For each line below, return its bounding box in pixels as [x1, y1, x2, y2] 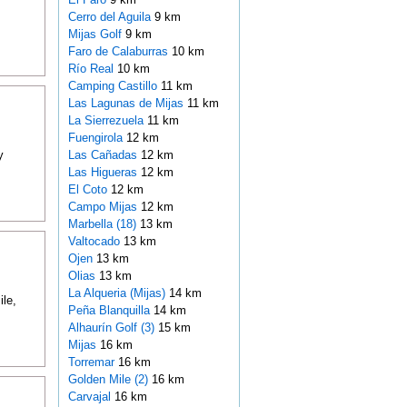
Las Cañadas [67, 148, 141, 163]
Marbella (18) [67, 217, 136, 232]
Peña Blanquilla [67, 303, 154, 318]
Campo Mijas [67, 200, 141, 214]
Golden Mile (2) [67, 372, 148, 387]
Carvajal [67, 390, 114, 404]
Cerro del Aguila [67, 10, 154, 25]
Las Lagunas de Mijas [67, 96, 187, 111]
